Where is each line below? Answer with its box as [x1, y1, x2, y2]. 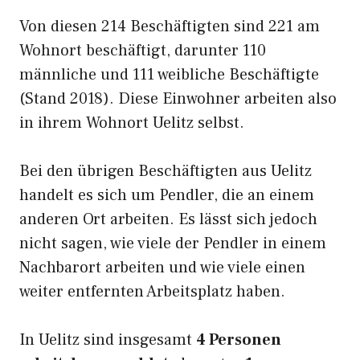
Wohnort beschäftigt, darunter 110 [19, 40, 266, 61]
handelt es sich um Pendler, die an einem [19, 185, 314, 206]
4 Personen [196, 329, 281, 350]
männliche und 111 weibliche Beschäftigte [19, 64, 319, 85]
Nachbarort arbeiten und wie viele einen [19, 257, 305, 278]
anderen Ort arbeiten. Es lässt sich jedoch [19, 209, 317, 230]
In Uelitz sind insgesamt [19, 329, 196, 350]
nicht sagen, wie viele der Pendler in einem [19, 233, 326, 254]
